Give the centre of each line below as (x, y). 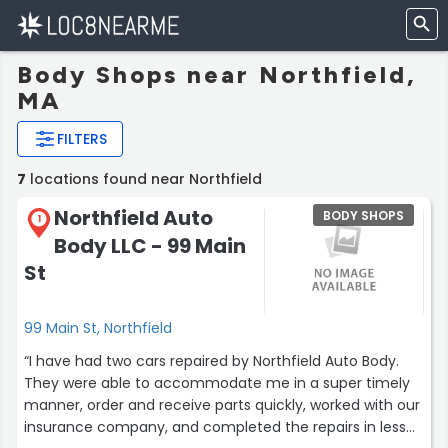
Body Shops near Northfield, (217, 74)
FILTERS (82, 139)
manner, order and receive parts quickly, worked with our (222, 404)
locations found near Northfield (144, 179)
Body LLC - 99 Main (150, 245)
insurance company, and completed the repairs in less (215, 426)
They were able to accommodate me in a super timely (217, 382)
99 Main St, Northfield (98, 327)
